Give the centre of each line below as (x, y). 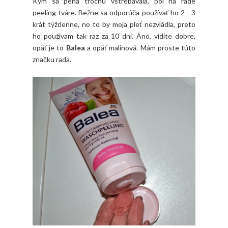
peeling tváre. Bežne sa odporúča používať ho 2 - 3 (114, 12)
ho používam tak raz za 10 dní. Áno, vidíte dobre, (114, 36)
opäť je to (49, 47)
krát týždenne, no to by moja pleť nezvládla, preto (114, 24)
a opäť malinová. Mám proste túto (141, 47)
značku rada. (52, 59)
